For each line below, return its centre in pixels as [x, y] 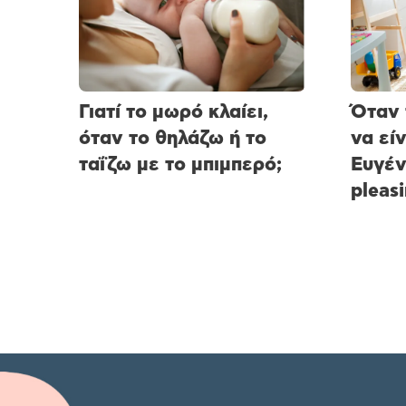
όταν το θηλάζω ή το [173, 139]
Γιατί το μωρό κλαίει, [174, 112]
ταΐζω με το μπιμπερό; [180, 165]
